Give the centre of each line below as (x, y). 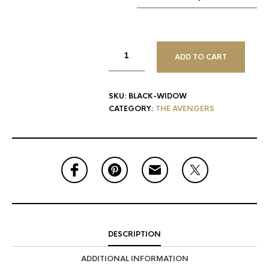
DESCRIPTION (134, 234)
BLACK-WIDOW (158, 96)
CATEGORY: (132, 108)
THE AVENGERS (185, 108)
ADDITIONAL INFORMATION (134, 258)
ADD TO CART (201, 57)
